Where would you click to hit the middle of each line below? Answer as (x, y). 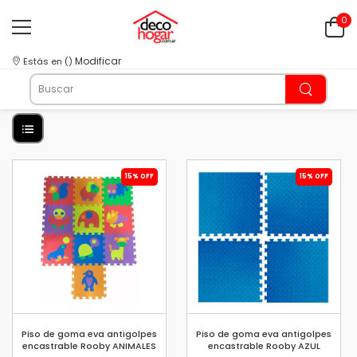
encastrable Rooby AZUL (264, 345)
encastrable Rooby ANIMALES (89, 345)
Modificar (98, 61)
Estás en (44, 61)
